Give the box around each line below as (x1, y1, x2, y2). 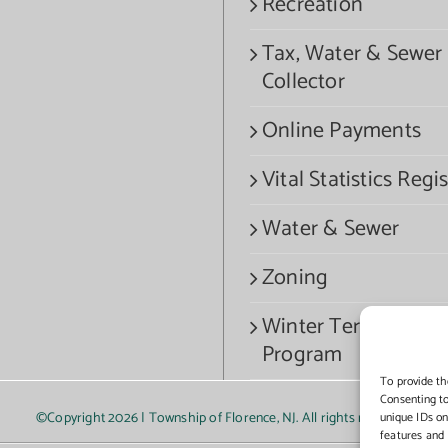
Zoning (262, 260, 329, 296)
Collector (262, 64, 345, 100)
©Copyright (36, 407, 109, 430)
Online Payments (262, 113, 421, 149)
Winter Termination (262, 309, 444, 345)
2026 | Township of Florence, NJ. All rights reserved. (108, 407, 412, 430)
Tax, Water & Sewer (262, 36, 443, 72)
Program (262, 337, 343, 373)
